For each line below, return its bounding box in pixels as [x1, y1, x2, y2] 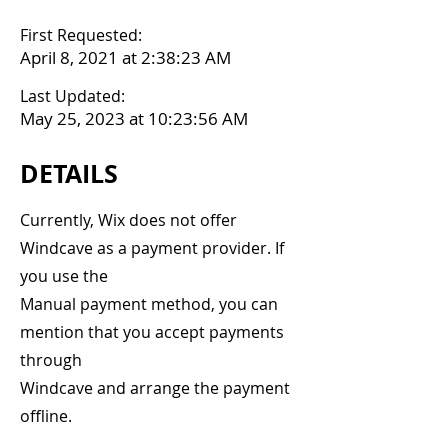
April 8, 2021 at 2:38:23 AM [20, 46, 231, 69]
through [20, 349, 82, 371]
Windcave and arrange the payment [20, 377, 290, 399]
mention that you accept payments [20, 321, 284, 343]
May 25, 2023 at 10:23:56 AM [20, 107, 248, 130]
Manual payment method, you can [20, 293, 278, 315]
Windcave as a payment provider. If [20, 237, 284, 259]
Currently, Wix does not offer [20, 209, 237, 231]
